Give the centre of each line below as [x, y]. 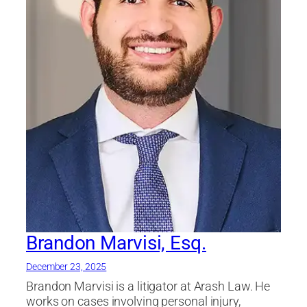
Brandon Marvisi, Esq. [116, 243]
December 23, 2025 [66, 267]
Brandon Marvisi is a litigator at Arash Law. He [148, 287]
